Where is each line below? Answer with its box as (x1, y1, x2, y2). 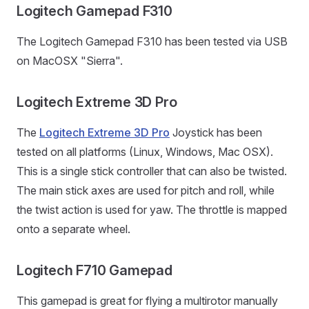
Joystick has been (170, 126, 262, 140)
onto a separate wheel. (17, 222, 130, 237)
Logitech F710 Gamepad (17, 262, 172, 279)
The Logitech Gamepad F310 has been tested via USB (17, 34, 288, 49)
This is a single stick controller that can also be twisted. (17, 164, 287, 179)
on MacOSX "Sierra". (17, 54, 123, 68)
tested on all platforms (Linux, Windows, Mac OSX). (17, 145, 273, 159)
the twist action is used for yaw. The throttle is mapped (17, 203, 287, 217)
